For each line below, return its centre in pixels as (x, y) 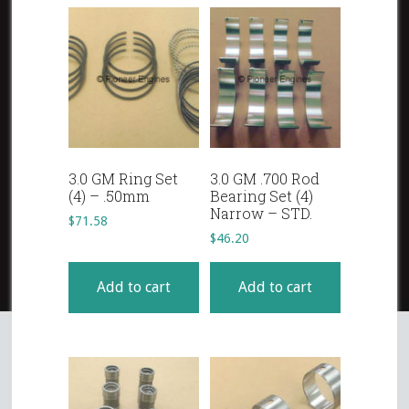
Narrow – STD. (261, 214)
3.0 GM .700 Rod (264, 179)
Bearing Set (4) (261, 196)
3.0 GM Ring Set (124, 179)
